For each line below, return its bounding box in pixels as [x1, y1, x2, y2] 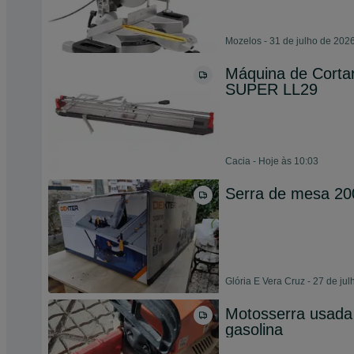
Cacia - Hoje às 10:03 [225, 156, 318, 167]
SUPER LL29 [225, 81, 318, 98]
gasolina [225, 321, 283, 338]
